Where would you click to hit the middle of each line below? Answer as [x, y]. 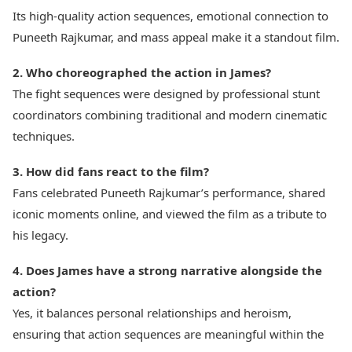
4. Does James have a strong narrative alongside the [167, 270]
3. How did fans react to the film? [111, 171]
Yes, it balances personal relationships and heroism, [152, 313]
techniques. [44, 136]
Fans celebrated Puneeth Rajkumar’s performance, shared [169, 192]
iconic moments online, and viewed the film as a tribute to [170, 214]
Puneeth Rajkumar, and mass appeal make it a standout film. [176, 37]
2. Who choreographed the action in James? [142, 72]
